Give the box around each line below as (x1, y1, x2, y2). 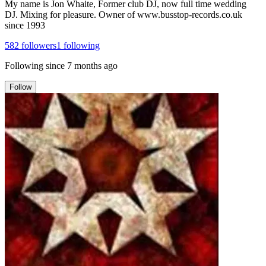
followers (19, 40, 56, 50)
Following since (5, 60, 65, 71)
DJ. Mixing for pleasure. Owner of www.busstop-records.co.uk (5, 9, 242, 20)
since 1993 (5, 20, 45, 30)
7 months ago (67, 60, 118, 71)
